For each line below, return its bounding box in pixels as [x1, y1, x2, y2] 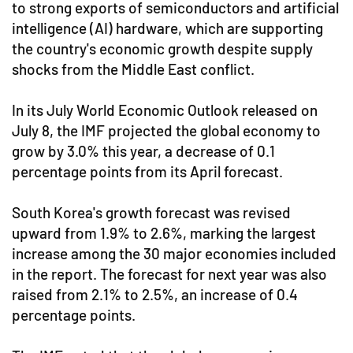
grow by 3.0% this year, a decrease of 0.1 [12, 142, 275, 160]
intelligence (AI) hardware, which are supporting [12, 19, 323, 37]
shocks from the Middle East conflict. [12, 60, 255, 78]
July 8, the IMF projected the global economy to [12, 121, 321, 139]
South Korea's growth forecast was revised [12, 203, 291, 221]
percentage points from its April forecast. [12, 162, 283, 180]
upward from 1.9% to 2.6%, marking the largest [12, 224, 316, 242]
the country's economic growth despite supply [12, 39, 313, 58]
